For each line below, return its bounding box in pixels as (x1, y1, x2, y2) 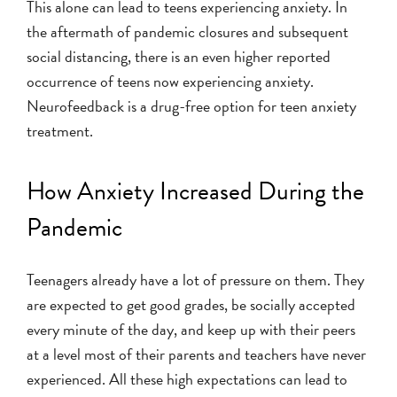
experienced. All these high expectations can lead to (27, 366, 347, 391)
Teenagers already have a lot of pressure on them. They (27, 267, 364, 292)
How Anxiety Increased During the (27, 172, 364, 209)
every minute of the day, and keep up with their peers (27, 316, 355, 341)
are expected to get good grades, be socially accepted (27, 292, 355, 316)
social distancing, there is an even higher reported (27, 43, 331, 68)
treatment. (27, 118, 93, 143)
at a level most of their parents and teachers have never (27, 341, 366, 366)
